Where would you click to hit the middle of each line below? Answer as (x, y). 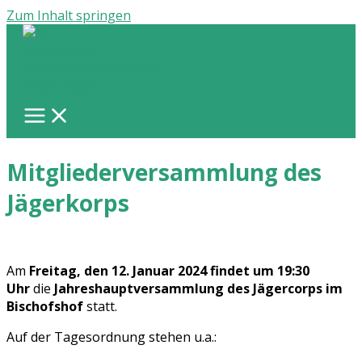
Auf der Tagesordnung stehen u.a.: (112, 337)
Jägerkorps (68, 203)
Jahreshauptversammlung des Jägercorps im (198, 289)
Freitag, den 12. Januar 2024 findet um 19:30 (169, 271)
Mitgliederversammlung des (164, 173)
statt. (100, 307)
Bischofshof (45, 307)
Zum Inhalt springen (69, 15)
